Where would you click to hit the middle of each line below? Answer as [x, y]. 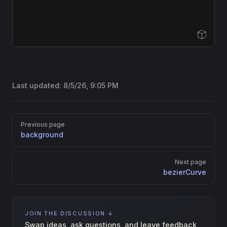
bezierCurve [185, 172]
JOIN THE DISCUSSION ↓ [69, 213]
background [42, 135]
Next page [191, 162]
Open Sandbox [184, 36]
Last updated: [38, 85]
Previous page [43, 124]
